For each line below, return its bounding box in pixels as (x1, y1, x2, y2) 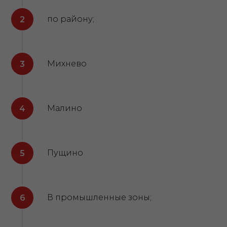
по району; (47, 14, 94, 24)
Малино (47, 103, 82, 113)
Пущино (47, 148, 83, 158)
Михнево (47, 59, 87, 68)
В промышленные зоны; (47, 193, 152, 202)
